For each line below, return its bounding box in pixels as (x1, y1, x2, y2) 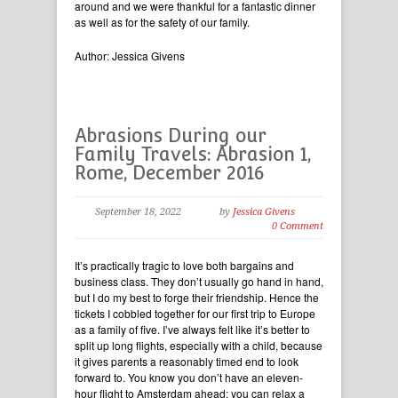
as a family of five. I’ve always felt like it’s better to (75, 322, 310, 338)
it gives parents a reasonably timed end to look (75, 354, 298, 370)
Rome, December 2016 (75, 162, 264, 185)
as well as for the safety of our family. (75, 14, 250, 30)
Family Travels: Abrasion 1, (75, 143, 311, 166)
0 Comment (272, 220, 323, 233)
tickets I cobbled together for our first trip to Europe (75, 306, 315, 322)
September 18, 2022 (95, 206, 181, 219)
